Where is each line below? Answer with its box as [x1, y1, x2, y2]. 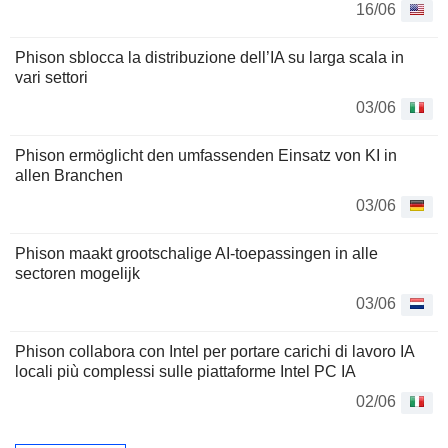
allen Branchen [15, 166, 123, 184]
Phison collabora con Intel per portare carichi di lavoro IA [15, 342, 414, 360]
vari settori [15, 68, 88, 86]
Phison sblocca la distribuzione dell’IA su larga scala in [15, 48, 404, 66]
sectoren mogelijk [15, 264, 140, 282]
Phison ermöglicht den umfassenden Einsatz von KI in [15, 146, 397, 164]
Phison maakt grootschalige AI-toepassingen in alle [15, 244, 378, 262]
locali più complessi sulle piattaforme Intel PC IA [15, 362, 356, 380]
